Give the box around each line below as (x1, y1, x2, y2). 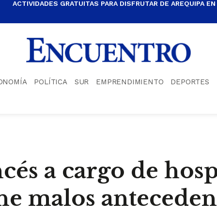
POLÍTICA (34, 77, 67, 86)
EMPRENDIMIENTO (96, 77, 164, 86)
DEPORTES (170, 77, 209, 86)
